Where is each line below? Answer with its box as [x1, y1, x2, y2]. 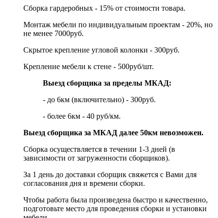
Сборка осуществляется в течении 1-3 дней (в [23, 145, 175, 154]
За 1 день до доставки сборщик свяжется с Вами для [23, 170, 197, 179]
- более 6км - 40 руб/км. [43, 112, 121, 121]
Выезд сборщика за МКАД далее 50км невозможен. [23, 128, 203, 137]
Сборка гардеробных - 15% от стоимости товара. [23, 4, 185, 13]
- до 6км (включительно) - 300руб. [43, 95, 156, 104]
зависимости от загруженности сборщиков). [23, 154, 170, 163]
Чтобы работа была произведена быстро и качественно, [23, 196, 208, 204]
